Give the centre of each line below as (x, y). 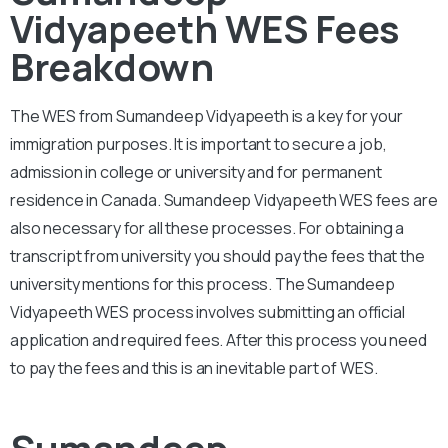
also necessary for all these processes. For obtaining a (207, 227)
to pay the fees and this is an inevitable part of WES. (194, 367)
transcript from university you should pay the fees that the (217, 255)
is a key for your (347, 115)
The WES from (63, 115)
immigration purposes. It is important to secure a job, (198, 143)
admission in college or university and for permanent (196, 171)
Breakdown (112, 65)
